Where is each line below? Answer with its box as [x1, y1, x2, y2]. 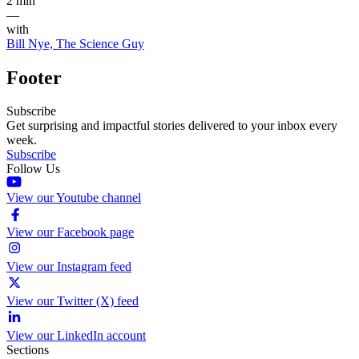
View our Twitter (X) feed [6, 294, 139, 309]
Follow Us [6, 162, 60, 176]
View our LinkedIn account [6, 329, 146, 343]
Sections [6, 343, 49, 357]
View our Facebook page [6, 225, 134, 240]
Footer [6, 67, 62, 88]
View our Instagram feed [6, 260, 131, 274]
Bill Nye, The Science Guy [6, 36, 144, 50]
